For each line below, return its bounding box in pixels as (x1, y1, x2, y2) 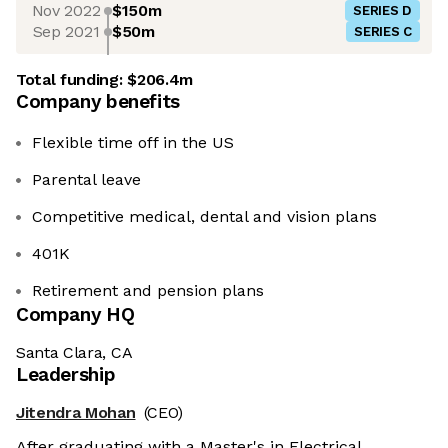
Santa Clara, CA (16, 343, 133, 363)
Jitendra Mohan (16, 403, 136, 423)
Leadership (16, 363, 116, 387)
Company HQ (16, 303, 135, 327)
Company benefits (16, 90, 180, 114)
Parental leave (32, 170, 141, 190)
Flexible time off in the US (32, 133, 234, 153)
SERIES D (353, 3, 412, 19)
